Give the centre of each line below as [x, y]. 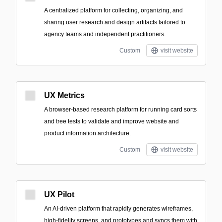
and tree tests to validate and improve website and [111, 121]
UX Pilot [59, 194]
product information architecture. [87, 133]
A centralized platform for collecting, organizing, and [113, 10]
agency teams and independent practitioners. [105, 34]
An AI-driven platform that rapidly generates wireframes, [118, 209]
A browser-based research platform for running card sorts [120, 110]
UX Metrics [64, 95]
